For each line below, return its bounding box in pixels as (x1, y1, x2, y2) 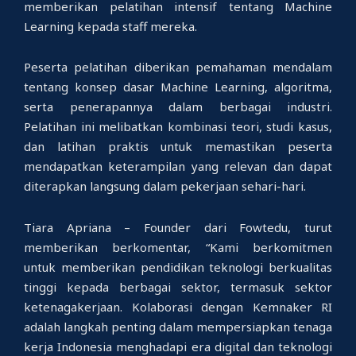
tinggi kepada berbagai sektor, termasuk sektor (24, 278, 332, 295)
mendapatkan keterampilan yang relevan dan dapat (24, 158, 332, 175)
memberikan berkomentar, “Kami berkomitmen (24, 238, 332, 255)
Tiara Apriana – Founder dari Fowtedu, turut (24, 219, 332, 235)
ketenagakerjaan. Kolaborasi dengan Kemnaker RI (24, 298, 332, 315)
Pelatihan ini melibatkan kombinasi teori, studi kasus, (24, 118, 332, 135)
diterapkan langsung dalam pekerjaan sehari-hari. (24, 178, 306, 195)
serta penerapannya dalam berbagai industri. (24, 99, 332, 115)
